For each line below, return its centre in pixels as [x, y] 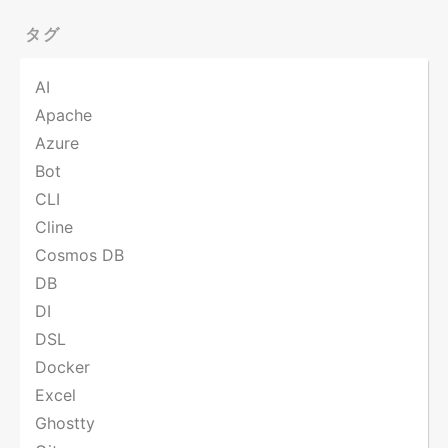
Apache [63, 115]
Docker [62, 367]
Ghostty [65, 423]
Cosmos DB [79, 255]
